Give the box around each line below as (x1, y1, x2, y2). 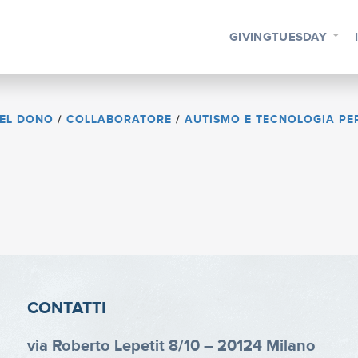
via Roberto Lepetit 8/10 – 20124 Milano (27, 336, 316, 356)
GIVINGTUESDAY (229, 30, 328, 45)
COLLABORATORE (66, 113, 172, 126)
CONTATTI (27, 298, 106, 319)
